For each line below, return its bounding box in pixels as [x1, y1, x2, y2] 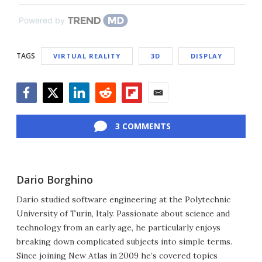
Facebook [16, 102, 58, 115]
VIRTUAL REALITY [53, 51, 120, 60]
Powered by [19, 15, 65, 25]
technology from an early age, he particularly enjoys [16, 222, 220, 233]
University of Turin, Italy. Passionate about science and [16, 208, 230, 219]
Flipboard [121, 102, 163, 115]
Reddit [95, 102, 122, 115]
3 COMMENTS [115, 120, 171, 132]
